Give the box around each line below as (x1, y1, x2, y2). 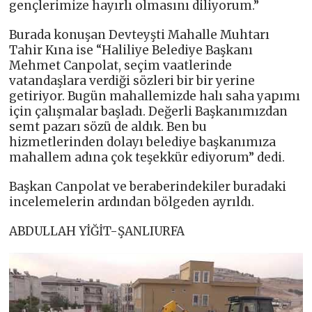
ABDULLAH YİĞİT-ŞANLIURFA (9, 223, 185, 239)
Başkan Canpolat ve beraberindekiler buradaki (9, 178, 287, 194)
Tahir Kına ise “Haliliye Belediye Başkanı (9, 42, 253, 58)
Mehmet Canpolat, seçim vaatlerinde (9, 57, 233, 73)
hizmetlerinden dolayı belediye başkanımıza (9, 134, 276, 150)
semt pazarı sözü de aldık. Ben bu (9, 118, 208, 134)
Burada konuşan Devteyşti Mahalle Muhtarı (9, 26, 270, 42)
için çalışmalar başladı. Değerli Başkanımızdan (9, 103, 288, 119)
